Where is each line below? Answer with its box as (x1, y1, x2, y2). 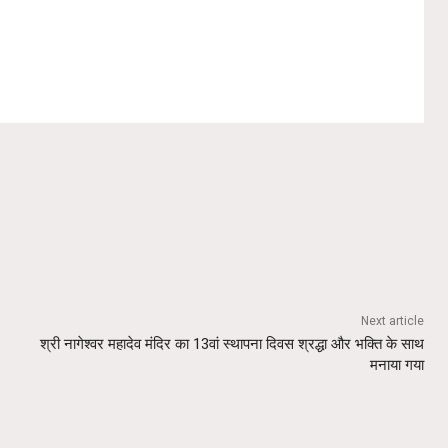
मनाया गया (369, 355, 424, 374)
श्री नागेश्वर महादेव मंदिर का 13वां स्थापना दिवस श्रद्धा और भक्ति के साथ (39, 334, 424, 353)
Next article (360, 313, 424, 328)
